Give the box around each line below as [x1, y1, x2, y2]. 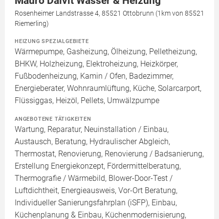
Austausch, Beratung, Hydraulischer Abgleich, [15, 137, 170, 147]
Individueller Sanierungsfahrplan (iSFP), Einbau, [15, 198, 177, 208]
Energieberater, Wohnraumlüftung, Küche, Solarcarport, [15, 84, 201, 93]
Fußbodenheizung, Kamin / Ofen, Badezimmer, [15, 71, 174, 81]
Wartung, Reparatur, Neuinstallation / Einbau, [15, 125, 169, 134]
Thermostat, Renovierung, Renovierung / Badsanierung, [15, 149, 204, 159]
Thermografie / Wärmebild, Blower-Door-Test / [15, 174, 173, 183]
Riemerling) [15, 20, 49, 28]
